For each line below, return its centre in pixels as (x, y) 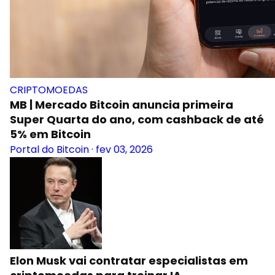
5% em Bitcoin (50, 134)
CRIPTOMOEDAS (49, 90)
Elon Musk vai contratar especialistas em (129, 261)
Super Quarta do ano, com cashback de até (137, 119)
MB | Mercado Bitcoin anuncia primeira (122, 105)
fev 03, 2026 (124, 149)
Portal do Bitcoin (49, 149)
